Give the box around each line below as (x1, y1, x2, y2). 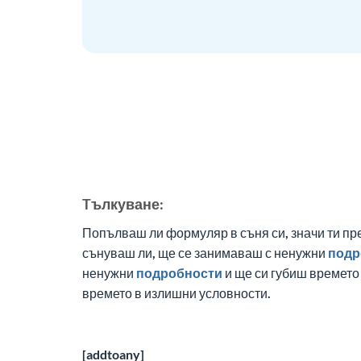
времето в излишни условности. (82, 285, 271, 301)
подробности (136, 265, 222, 281)
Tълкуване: (82, 195, 164, 214)
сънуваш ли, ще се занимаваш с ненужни (82, 245, 328, 261)
